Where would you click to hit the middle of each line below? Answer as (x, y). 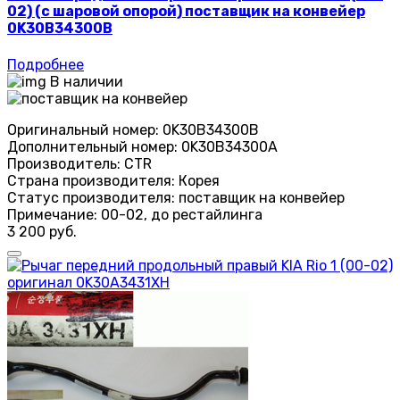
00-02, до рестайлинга (182, 214)
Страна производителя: (91, 180)
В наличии (87, 81)
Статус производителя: (91, 197)
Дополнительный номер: (92, 146)
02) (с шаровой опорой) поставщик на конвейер (186, 12)
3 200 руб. (42, 231)
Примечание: (52, 214)
